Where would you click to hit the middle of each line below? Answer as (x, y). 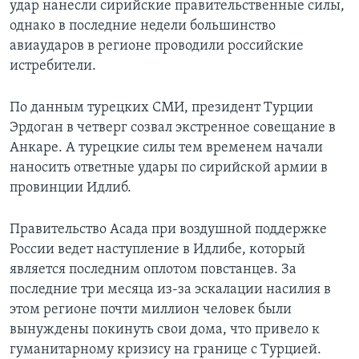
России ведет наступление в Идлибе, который (157, 250)
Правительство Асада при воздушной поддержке (168, 230)
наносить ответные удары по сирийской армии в (169, 168)
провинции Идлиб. (71, 188)
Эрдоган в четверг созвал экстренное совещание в (173, 128)
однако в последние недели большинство (143, 26)
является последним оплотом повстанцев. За (153, 270)
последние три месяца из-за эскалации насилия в (170, 290)
